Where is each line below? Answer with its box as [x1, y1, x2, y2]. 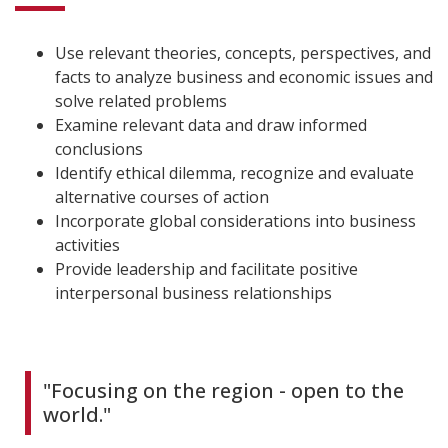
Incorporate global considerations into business [55, 209, 416, 232]
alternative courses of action [55, 185, 269, 208]
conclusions [55, 137, 143, 160]
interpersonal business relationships [55, 281, 332, 304]
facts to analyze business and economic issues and [55, 65, 433, 88]
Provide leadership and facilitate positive [55, 257, 358, 280]
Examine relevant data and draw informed [55, 113, 367, 136]
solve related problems [55, 89, 227, 112]
